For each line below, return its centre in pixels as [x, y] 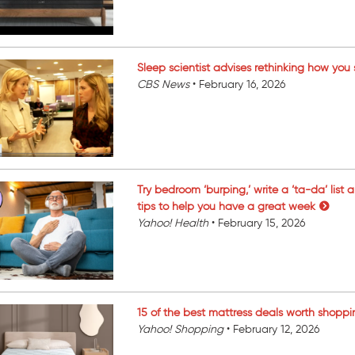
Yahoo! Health [175, 223]
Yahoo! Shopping [182, 329]
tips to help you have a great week [227, 207]
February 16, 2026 [242, 84]
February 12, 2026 [277, 329]
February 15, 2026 [262, 223]
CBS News [165, 84]
